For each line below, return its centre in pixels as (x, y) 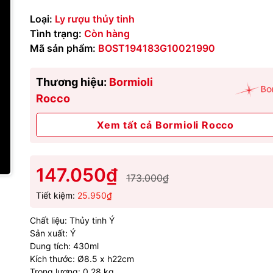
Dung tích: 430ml (64, 246)
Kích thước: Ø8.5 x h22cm (82, 259)
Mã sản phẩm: (63, 48)
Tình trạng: (56, 34)
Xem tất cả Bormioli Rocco (165, 125)
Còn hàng (107, 34)
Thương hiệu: (73, 82)
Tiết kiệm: (57, 195)
